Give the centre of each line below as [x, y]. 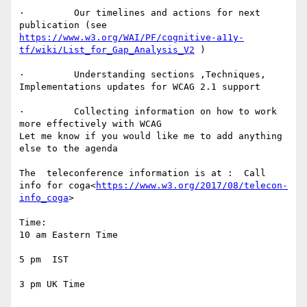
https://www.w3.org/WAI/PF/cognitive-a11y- [132, 38]
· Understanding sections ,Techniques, [143, 75]
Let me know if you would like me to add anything [151, 136]
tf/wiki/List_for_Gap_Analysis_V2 [107, 50]
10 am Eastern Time [69, 235]
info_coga [44, 198]
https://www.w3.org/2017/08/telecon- [192, 186]
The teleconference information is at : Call [143, 173]
